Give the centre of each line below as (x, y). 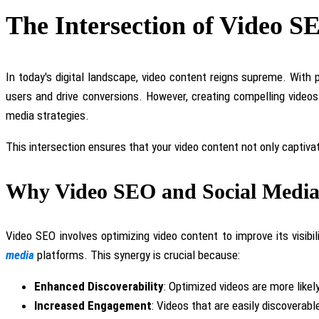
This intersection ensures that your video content (124, 146)
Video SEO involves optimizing (80, 235)
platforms (59, 255)
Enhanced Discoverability (99, 286)
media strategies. (47, 115)
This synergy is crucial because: (164, 255)
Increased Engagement (93, 305)
